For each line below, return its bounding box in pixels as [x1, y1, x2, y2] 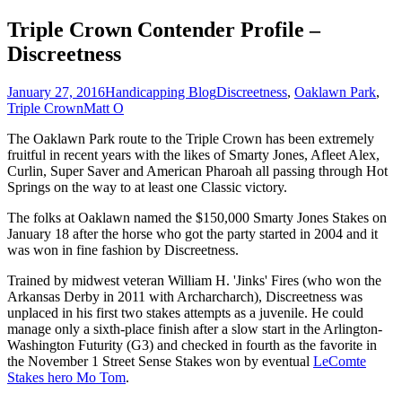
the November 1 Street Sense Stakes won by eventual [7, 353, 313, 369]
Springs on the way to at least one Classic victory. [7, 179, 287, 195]
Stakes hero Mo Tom [7, 369, 126, 385]
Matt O [83, 100, 124, 116]
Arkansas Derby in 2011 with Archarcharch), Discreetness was [7, 288, 363, 304]
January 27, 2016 [7, 83, 105, 100]
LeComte [313, 353, 366, 369]
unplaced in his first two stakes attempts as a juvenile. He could [7, 304, 363, 320]
